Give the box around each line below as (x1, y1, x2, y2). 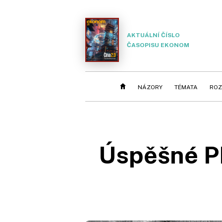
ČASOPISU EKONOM (127, 41, 189, 49)
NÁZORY (138, 84, 163, 91)
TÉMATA (174, 84, 198, 91)
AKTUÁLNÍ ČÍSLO (127, 31, 180, 39)
